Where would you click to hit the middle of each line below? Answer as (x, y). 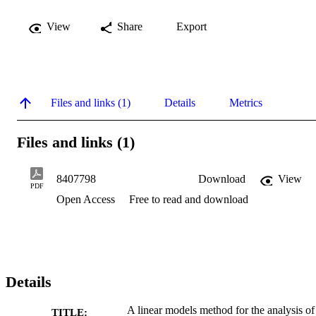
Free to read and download (189, 199)
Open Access (87, 199)
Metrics (246, 102)
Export (192, 26)
